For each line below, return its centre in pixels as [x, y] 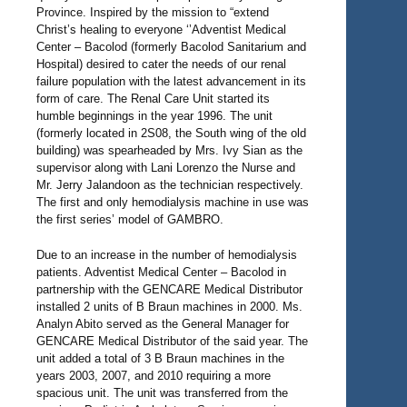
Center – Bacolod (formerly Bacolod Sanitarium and [171, 47]
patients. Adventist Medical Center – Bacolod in [161, 272]
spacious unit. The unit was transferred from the [162, 392]
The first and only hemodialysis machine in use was [173, 202]
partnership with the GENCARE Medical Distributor [169, 289]
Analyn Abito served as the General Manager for [163, 323]
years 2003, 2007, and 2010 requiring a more [154, 375]
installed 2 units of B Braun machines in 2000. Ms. [169, 306]
